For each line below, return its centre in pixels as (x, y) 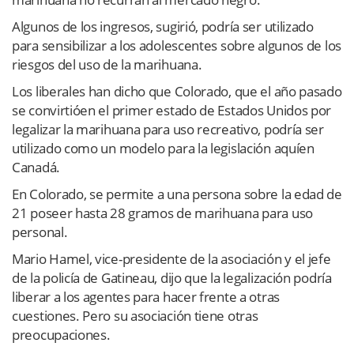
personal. (40, 232)
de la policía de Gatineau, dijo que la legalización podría (172, 277)
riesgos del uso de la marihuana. (107, 64)
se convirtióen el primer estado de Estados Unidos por (172, 110)
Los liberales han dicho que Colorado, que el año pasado (177, 91)
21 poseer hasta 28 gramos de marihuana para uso (162, 213)
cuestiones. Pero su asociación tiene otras (135, 315)
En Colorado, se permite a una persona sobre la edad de (177, 194)
